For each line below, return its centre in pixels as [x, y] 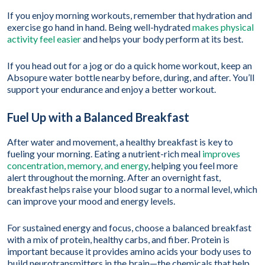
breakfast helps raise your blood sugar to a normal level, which [132, 189]
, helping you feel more [193, 166]
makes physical [223, 27]
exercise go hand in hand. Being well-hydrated [100, 27]
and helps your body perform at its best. [162, 39]
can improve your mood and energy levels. [91, 201]
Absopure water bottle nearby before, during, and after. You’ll [131, 77]
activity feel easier [44, 39]
